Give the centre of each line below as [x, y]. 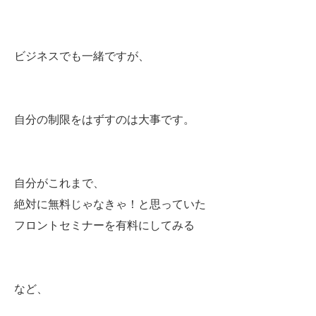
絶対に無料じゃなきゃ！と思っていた [110, 204]
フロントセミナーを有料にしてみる [104, 225]
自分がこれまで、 [59, 183]
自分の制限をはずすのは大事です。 [104, 120]
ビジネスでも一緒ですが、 [82, 56]
